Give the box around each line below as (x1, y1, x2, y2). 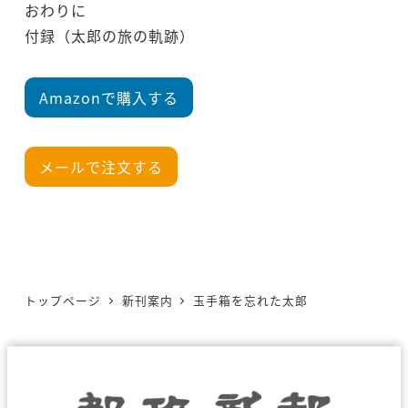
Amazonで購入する (39, 87, 178, 109)
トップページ (25, 291, 101, 310)
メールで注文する (39, 156, 163, 178)
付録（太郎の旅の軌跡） (25, 25, 195, 47)
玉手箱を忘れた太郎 (193, 291, 308, 310)
